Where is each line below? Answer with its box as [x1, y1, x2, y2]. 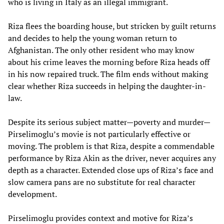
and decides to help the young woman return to [8, 32, 177, 43]
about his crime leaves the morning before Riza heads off [8, 56, 209, 67]
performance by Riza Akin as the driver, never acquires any [8, 152, 216, 163]
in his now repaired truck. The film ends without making [8, 68, 208, 79]
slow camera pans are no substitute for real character [8, 176, 195, 187]
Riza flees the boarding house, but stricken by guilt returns [8, 20, 216, 31]
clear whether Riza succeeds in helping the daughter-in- [8, 80, 206, 91]
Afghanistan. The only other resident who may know [8, 44, 194, 55]
